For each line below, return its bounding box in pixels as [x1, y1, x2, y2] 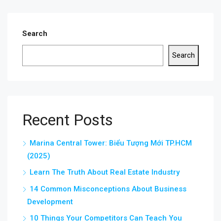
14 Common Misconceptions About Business [30, 184, 186, 193]
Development [27, 197, 73, 206]
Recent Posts [22, 110, 113, 129]
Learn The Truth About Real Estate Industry [30, 168, 180, 177]
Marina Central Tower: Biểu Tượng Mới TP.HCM [30, 139, 192, 147]
